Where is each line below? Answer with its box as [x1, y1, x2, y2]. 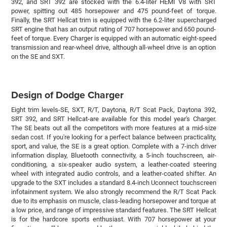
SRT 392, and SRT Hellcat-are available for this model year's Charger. [11, 115, 216, 123]
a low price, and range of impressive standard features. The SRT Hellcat [11, 206, 216, 214]
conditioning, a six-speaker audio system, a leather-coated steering [11, 161, 216, 169]
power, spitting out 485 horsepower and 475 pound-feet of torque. [11, 7, 216, 15]
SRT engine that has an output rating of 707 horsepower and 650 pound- [11, 25, 216, 33]
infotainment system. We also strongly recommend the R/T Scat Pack [11, 188, 216, 196]
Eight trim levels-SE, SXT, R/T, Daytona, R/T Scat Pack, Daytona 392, [11, 106, 216, 114]
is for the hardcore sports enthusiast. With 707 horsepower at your [11, 215, 216, 223]
